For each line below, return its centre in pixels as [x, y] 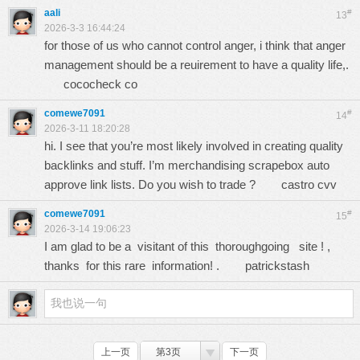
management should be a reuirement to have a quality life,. [198, 65]
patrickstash [277, 266]
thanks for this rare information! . [145, 266]
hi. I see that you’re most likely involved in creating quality [194, 146]
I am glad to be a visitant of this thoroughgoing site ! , [187, 246]
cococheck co [100, 84]
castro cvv [309, 184]
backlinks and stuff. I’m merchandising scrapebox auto [187, 165]
